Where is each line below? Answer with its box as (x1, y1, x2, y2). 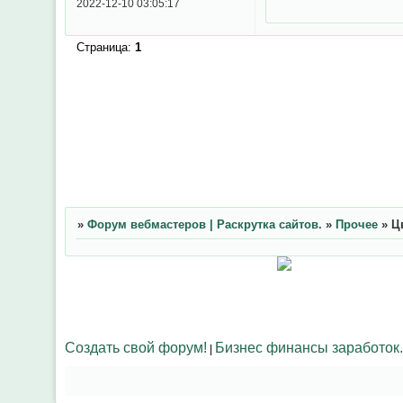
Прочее (335, 217, 378, 231)
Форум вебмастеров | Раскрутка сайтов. (86, 217, 322, 231)
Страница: (76, 40, 135, 55)
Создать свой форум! (65, 338, 207, 355)
